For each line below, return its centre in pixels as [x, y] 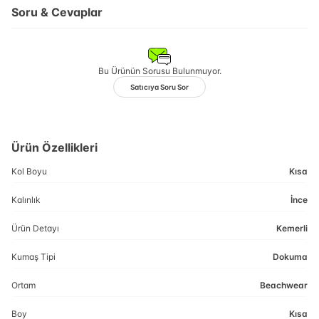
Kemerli [292, 228]
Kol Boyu [29, 171]
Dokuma [290, 257]
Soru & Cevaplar [57, 12]
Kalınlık [26, 200]
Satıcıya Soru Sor [159, 87]
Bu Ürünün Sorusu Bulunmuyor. [159, 71]
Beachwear [284, 285]
